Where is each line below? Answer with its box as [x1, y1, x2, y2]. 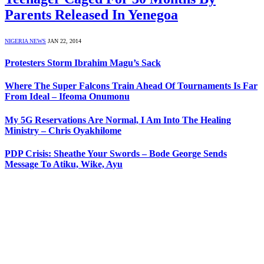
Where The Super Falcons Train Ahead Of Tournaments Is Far [5, 81, 258, 91]
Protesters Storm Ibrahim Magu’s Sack [5, 58, 161, 68]
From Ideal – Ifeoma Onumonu [5, 91, 130, 102]
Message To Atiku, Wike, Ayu [5, 159, 123, 169]
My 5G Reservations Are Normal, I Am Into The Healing [5, 114, 231, 125]
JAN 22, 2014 [48, 37, 81, 44]
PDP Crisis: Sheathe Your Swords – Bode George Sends [5, 148, 227, 159]
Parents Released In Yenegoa [5, 6, 178, 22]
